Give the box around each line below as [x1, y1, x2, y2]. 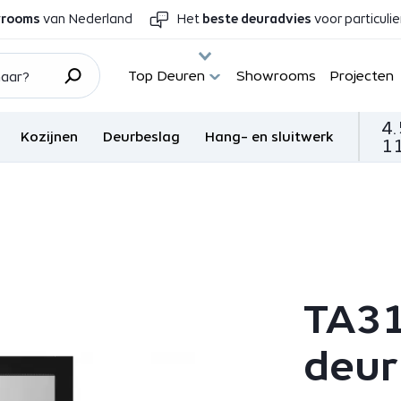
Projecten [329, 68, 395, 83]
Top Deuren [128, 68, 206, 83]
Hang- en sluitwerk [205, 129, 334, 144]
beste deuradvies [202, 12, 312, 26]
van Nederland [40, 12, 133, 26]
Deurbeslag [103, 129, 181, 144]
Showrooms [236, 68, 317, 83]
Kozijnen [21, 129, 79, 144]
